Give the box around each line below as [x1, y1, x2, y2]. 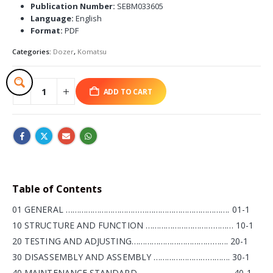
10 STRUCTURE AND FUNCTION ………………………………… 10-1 [12, 219, 254, 232]
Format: [30, 24, 63, 36]
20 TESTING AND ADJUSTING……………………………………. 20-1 [12, 235, 249, 247]
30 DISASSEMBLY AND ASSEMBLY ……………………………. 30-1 [12, 251, 250, 263]
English [73, 12, 102, 24]
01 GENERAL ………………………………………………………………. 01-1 [12, 204, 250, 216]
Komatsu [77, 46, 107, 56]
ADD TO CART [103, 87, 152, 97]
